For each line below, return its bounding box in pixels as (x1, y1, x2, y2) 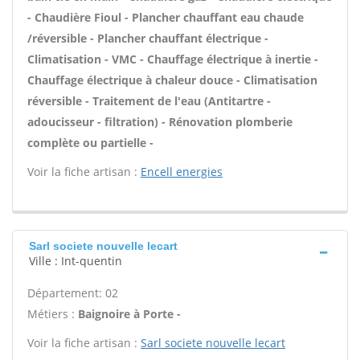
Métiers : (27, 306, 78, 321)
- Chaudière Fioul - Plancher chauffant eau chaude (27, 10, 304, 25)
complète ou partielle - (27, 135, 153, 150)
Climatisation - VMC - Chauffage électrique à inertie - (27, 51, 318, 67)
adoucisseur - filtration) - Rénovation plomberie (27, 114, 292, 129)
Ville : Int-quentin (29, 253, 122, 268)
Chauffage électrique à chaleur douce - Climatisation (27, 72, 317, 88)
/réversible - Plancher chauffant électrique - (27, 31, 268, 46)
